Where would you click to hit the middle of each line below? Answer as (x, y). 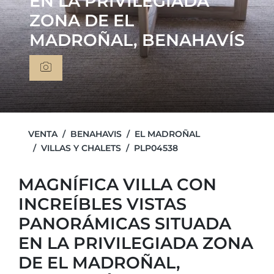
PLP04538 (156, 148)
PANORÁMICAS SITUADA (125, 224)
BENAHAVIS (96, 134)
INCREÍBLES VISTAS (102, 204)
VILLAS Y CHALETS (81, 148)
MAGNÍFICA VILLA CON (117, 184)
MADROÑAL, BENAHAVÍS (137, 40)
